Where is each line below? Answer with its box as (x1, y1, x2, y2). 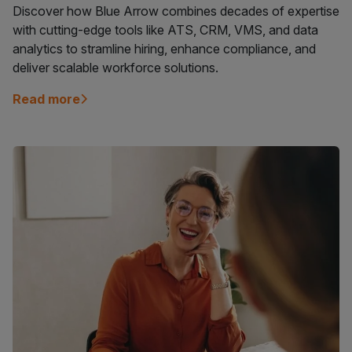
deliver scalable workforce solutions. (13, 60, 218, 76)
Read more (13, 91, 80, 108)
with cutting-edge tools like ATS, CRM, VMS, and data (13, 22, 318, 38)
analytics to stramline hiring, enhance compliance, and (13, 41, 316, 57)
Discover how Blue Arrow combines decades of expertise (13, 3, 339, 20)
